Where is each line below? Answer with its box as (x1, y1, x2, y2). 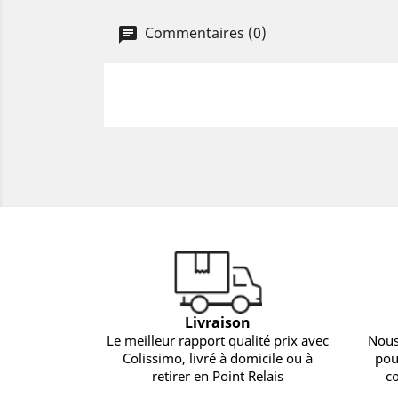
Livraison (184, 313, 251, 333)
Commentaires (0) (141, 23, 267, 44)
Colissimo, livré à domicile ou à (122, 349, 313, 368)
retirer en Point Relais (151, 367, 283, 386)
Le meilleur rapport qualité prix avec (106, 331, 329, 350)
